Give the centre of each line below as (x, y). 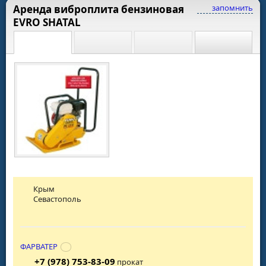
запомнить (232, 8)
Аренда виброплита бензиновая (99, 9)
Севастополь (58, 199)
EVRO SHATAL (47, 23)
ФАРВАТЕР (39, 246)
